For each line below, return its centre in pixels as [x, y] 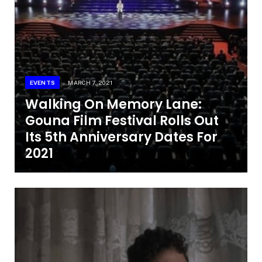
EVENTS [42, 83]
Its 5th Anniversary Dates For [121, 137]
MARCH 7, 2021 [90, 83]
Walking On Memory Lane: [113, 105]
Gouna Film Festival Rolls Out [122, 121]
